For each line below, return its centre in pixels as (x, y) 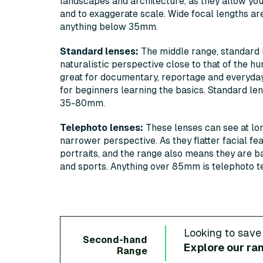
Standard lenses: (99, 52)
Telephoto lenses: (102, 128)
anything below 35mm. (109, 27)
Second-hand (115, 240)
